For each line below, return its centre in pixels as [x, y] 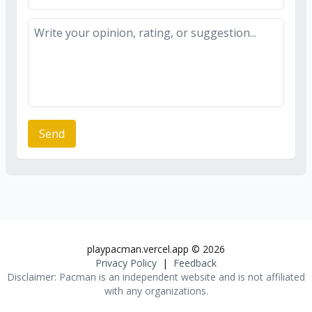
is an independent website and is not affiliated [201, 277]
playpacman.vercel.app [138, 249]
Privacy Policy [126, 263]
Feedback [195, 263]
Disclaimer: [33, 277]
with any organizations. [156, 291]
